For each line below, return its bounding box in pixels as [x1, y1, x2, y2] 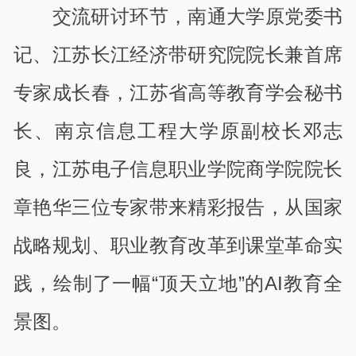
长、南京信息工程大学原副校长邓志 [14, 119, 342, 141]
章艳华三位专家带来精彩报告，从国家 [14, 195, 342, 218]
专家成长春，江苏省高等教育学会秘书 [14, 81, 342, 103]
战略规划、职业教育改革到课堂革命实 [14, 234, 342, 256]
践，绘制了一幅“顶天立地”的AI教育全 [14, 272, 342, 294]
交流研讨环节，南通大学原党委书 [52, 5, 342, 27]
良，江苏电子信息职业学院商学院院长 [14, 157, 342, 180]
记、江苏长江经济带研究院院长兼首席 [14, 43, 342, 65]
